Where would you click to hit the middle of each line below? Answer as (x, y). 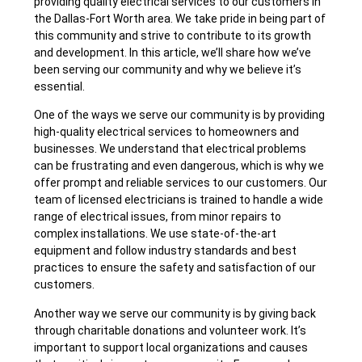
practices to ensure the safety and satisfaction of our (175, 268)
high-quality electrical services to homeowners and (167, 132)
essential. (60, 86)
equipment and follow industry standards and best (166, 251)
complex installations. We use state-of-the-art (156, 234)
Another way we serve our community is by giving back (175, 313)
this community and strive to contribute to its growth (173, 35)
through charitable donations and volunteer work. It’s (170, 330)
